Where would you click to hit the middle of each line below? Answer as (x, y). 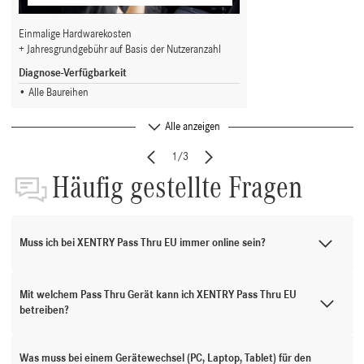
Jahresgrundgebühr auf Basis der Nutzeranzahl (123, 50)
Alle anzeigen (193, 127)
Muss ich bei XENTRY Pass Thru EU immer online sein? (142, 244)
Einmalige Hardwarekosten (75, 34)
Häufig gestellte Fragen (177, 188)
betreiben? (43, 311)
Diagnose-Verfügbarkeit (72, 73)
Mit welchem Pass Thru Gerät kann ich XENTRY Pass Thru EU (158, 296)
